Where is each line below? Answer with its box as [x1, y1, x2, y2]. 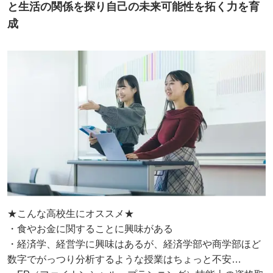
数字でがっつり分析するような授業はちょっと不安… [7, 253, 241, 264]
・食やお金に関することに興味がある [7, 223, 173, 234]
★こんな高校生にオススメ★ [7, 208, 134, 219]
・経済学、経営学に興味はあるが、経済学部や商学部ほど [7, 238, 261, 249]
